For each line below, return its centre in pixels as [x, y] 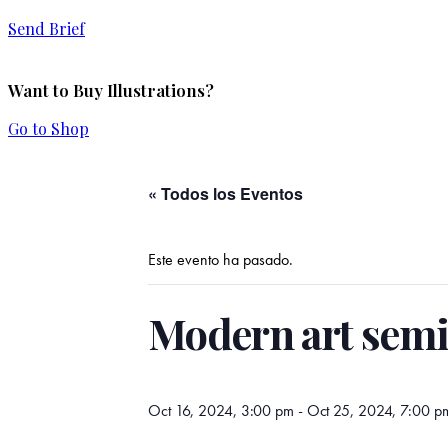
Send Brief [46, 29]
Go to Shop [48, 128]
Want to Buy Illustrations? [111, 90]
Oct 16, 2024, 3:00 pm [221, 411]
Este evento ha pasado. [220, 259]
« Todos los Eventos [225, 193]
